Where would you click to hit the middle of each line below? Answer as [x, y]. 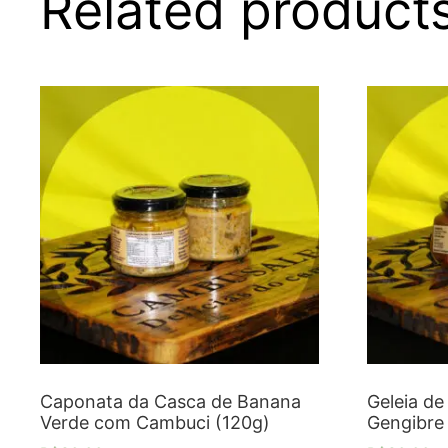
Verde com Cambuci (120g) [155, 423]
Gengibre [405, 423]
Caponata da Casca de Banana [170, 402]
